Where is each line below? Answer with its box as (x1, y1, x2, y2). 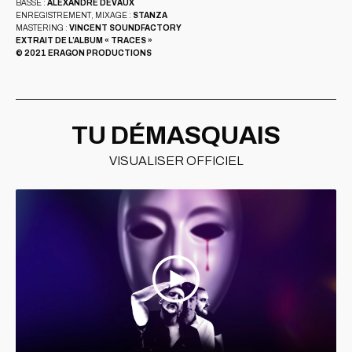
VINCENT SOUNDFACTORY (68, 23, 181, 32)
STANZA (133, 10, 167, 20)
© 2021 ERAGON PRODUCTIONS (16, 48, 152, 57)
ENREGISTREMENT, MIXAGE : (16, 10, 133, 20)
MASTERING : (16, 23, 68, 32)
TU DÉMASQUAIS (71, 121, 280, 149)
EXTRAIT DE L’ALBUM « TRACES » (16, 35, 152, 45)
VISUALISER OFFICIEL (108, 153, 244, 167)
